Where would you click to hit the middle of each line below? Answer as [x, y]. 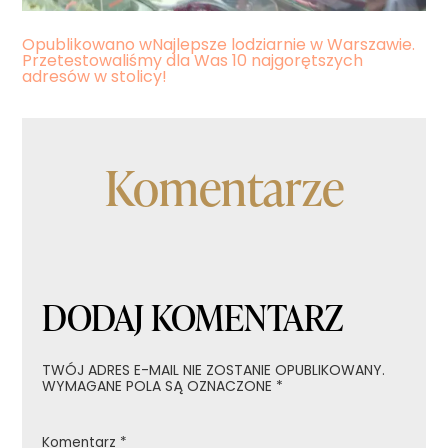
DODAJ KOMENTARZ [193, 318]
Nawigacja [102, 55]
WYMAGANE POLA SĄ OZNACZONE [159, 388]
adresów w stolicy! [95, 78]
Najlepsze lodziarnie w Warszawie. [284, 46]
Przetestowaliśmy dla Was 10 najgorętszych [193, 62]
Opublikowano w [87, 46]
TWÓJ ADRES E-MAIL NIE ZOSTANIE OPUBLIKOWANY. [214, 372]
